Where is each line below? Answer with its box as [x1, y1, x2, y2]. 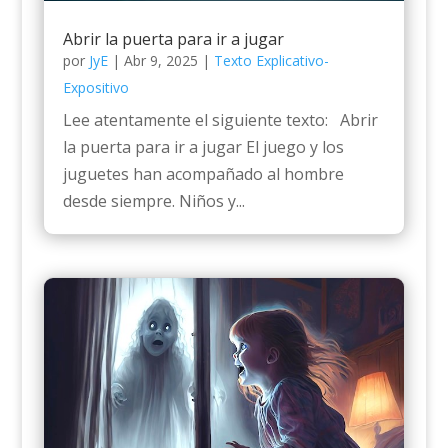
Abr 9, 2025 [123, 51, 198, 71]
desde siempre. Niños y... [62, 190, 245, 213]
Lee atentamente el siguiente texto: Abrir [62, 109, 378, 132]
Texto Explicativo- [213, 51, 329, 71]
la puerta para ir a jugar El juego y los [62, 136, 344, 159]
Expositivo [62, 78, 129, 98]
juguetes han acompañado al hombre [62, 163, 344, 186]
